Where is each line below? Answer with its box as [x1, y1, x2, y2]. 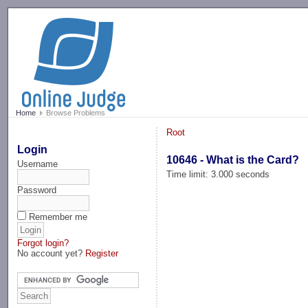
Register [85, 247, 119, 258]
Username [17, 158, 58, 169]
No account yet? [17, 247, 86, 258]
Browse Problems [43, 109, 105, 118]
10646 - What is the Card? [166, 153, 300, 166]
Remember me [29, 211, 88, 222]
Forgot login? [17, 237, 69, 248]
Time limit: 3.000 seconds [166, 168, 270, 179]
